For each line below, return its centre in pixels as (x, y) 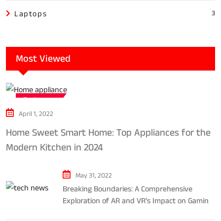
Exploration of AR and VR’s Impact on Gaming (138, 201)
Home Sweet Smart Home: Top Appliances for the (108, 133)
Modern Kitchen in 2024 (54, 148)
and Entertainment (94, 213)
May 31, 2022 (94, 176)
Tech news (40, 100)
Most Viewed (43, 59)
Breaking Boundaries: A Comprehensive (128, 189)
